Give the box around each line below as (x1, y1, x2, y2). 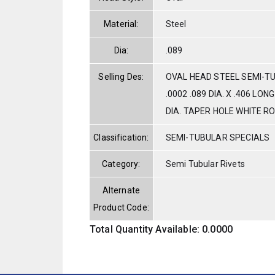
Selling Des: (98, 71, 144, 82)
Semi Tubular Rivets (165, 158, 245, 169)
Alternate (102, 185, 141, 195)
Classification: (93, 132, 149, 142)
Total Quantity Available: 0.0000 (90, 223, 233, 235)
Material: (104, 18, 139, 29)
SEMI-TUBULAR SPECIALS (165, 132, 270, 142)
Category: (102, 158, 141, 169)
